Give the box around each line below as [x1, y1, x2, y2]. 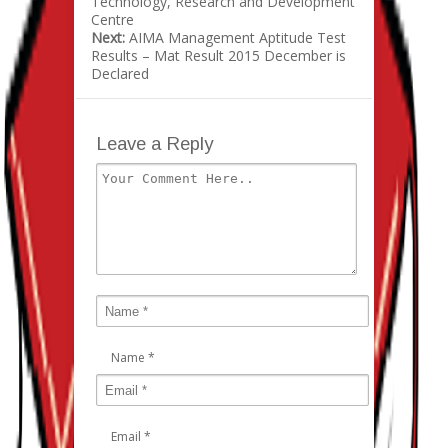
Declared [91, 64, 149, 84]
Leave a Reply [96, 133, 213, 155]
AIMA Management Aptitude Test [129, 28, 346, 48]
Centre [91, 10, 134, 30]
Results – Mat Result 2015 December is [91, 46, 346, 66]
